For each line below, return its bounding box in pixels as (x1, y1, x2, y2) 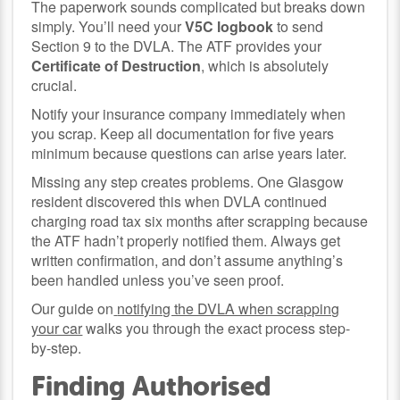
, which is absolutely (201, 54, 329, 76)
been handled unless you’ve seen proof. (31, 269, 285, 290)
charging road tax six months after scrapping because (31, 210, 369, 231)
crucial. (31, 74, 78, 96)
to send (273, 15, 324, 37)
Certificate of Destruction (31, 54, 202, 76)
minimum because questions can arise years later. (31, 142, 347, 163)
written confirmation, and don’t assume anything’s (31, 249, 344, 271)
